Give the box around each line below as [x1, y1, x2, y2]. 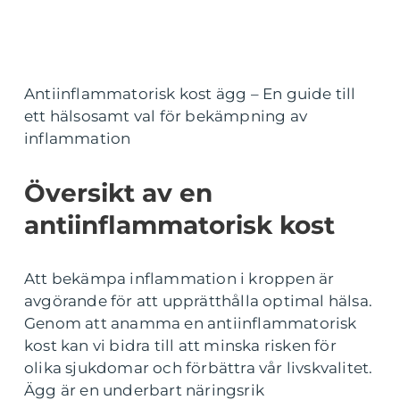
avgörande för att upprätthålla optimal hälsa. [24, 292, 373, 310]
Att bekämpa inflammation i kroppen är [24, 270, 335, 287]
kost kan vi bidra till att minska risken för [24, 337, 337, 354]
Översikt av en [24, 178, 212, 208]
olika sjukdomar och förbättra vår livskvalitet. [24, 359, 373, 377]
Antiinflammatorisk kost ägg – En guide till [24, 85, 356, 103]
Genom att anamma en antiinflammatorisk [24, 314, 357, 332]
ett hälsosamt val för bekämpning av [24, 107, 308, 125]
